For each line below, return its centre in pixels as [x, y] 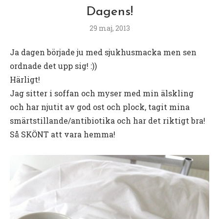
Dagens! [109, 12]
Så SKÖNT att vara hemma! [63, 134]
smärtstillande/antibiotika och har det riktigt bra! [108, 120]
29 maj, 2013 [109, 28]
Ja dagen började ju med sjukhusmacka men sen [103, 52]
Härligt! [25, 79]
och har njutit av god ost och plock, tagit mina [100, 107]
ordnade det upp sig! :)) [53, 66]
